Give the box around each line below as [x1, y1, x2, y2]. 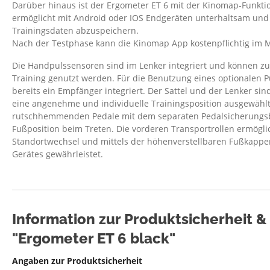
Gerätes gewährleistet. [12, 148, 103, 160]
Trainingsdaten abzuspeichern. [12, 25, 139, 37]
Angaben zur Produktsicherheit [12, 255, 142, 267]
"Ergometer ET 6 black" [12, 230, 175, 248]
